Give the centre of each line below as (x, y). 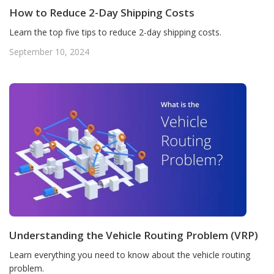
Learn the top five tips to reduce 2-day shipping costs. (115, 32)
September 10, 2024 (49, 52)
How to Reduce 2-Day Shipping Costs (102, 13)
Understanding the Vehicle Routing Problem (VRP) (134, 235)
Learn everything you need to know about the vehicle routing (130, 255)
